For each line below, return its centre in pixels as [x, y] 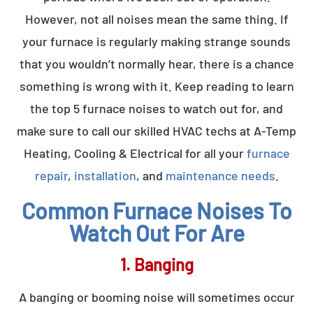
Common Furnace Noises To [156, 210]
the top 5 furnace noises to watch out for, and [156, 108]
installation [105, 175]
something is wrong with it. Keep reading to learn [156, 86]
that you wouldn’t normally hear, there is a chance [156, 63]
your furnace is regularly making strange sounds [156, 41]
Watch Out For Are [156, 232]
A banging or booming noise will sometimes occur [156, 297]
